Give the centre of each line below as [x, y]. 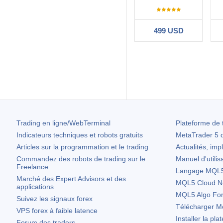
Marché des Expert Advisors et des [71, 179]
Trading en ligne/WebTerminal [63, 123]
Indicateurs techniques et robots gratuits [80, 135]
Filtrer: [141, 56]
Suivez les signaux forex [55, 199]
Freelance [32, 167]
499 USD [168, 31]
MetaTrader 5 [197, 135]
